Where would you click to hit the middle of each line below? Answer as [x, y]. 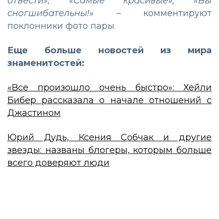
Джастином [34, 113]
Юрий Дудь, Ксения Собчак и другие [109, 138]
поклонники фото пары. [62, 26]
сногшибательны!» [51, 13]
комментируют [166, 13]
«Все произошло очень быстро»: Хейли [109, 88]
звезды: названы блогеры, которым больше [109, 150]
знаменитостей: [46, 63]
